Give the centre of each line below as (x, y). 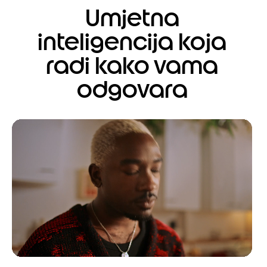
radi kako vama (132, 66)
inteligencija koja (132, 42)
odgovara (132, 90)
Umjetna (132, 18)
